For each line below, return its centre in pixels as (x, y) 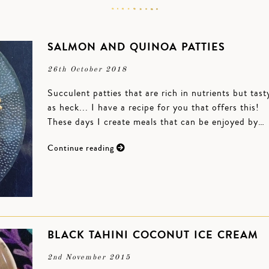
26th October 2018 (87, 70)
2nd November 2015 (89, 258)
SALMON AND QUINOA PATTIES (136, 47)
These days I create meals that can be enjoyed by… (156, 122)
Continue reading (82, 148)
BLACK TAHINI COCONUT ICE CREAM (153, 235)
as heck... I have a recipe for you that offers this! (153, 107)
